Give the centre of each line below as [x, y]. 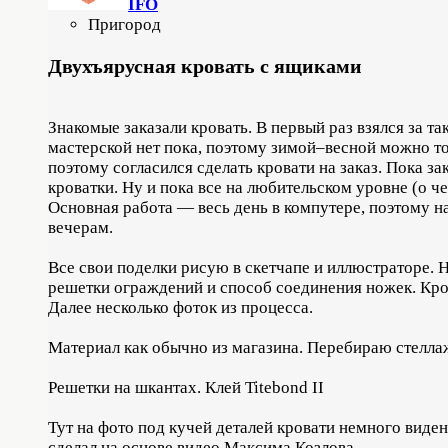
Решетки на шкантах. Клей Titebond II [186, 387]
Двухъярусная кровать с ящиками [205, 65]
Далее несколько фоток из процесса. [180, 307]
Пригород [124, 24]
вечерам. [80, 227]
